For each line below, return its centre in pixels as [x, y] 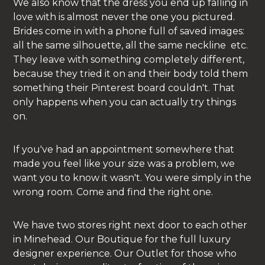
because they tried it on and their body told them [131, 73]
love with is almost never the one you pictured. [124, 17]
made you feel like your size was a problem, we [124, 163]
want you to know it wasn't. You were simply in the [132, 177]
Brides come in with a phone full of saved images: [129, 31]
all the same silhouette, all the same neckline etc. [131, 45]
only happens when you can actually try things [125, 102]
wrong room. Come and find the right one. [113, 192]
